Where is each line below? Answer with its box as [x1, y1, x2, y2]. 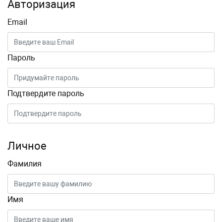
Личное [7, 139, 47, 152]
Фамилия [7, 159, 42, 168]
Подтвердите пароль [7, 88, 84, 98]
